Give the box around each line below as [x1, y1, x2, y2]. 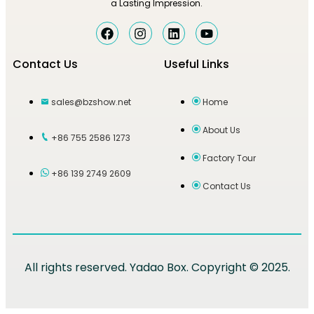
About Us [203, 123, 240, 136]
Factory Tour [203, 151, 256, 164]
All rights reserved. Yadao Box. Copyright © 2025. [24, 259, 290, 275]
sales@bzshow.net [51, 95, 131, 108]
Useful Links [164, 55, 229, 72]
